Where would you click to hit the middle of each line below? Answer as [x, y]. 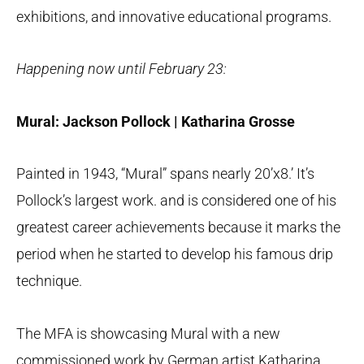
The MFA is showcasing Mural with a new [148, 333]
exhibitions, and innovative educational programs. [174, 16]
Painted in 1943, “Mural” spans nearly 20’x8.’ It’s [165, 174]
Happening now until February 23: [121, 69]
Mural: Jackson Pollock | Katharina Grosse [156, 121]
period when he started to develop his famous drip [175, 254]
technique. [49, 281]
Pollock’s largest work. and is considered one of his [176, 201]
